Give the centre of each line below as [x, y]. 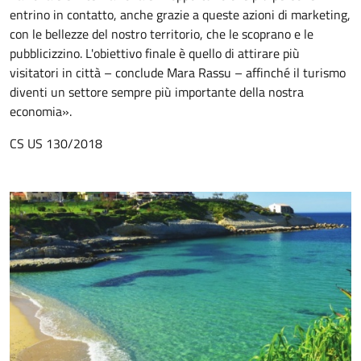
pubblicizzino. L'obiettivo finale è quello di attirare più [155, 53]
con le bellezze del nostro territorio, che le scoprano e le [162, 34]
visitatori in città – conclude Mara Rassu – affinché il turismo [178, 73]
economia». [41, 111]
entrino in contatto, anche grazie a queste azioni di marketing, [180, 15]
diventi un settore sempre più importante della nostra [157, 92]
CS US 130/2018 [56, 143]
